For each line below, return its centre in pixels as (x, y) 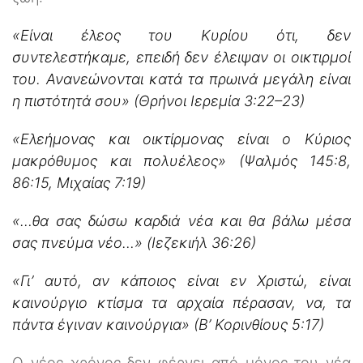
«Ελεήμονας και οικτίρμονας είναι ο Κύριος (181, 139)
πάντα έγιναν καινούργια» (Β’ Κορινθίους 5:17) (168, 324)
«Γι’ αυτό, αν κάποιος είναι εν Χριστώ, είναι (181, 280)
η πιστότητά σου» (71, 100)
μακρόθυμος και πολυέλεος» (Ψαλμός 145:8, (181, 160)
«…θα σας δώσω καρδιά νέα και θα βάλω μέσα (181, 220)
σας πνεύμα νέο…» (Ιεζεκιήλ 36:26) (134, 242)
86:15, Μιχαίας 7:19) (79, 182)
